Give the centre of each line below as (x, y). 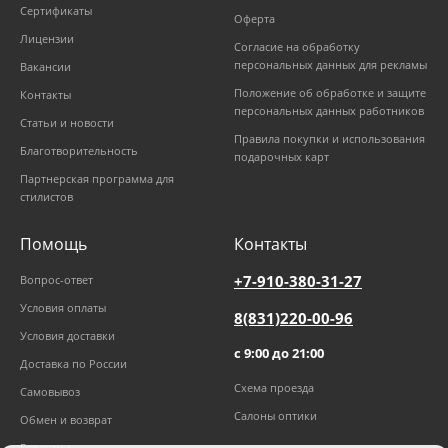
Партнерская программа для (97, 179)
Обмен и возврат (66, 420)
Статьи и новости (67, 123)
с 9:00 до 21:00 (279, 353)
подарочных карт (281, 157)
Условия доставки (67, 336)
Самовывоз (50, 392)
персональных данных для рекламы (330, 65)
